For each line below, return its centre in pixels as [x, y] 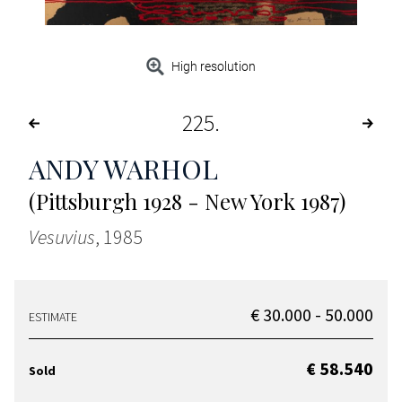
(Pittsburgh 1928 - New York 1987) [187, 201]
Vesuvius [62, 237]
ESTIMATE [53, 317]
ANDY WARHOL [123, 169]
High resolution [214, 67]
